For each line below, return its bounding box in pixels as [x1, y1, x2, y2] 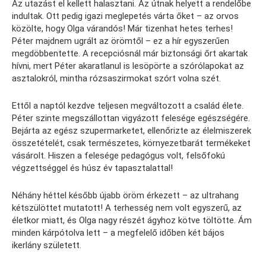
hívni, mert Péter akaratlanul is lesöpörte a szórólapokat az [12, 61, 244, 72]
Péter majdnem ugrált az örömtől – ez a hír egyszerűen [12, 36, 229, 47]
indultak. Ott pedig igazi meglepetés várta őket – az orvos [12, 11, 239, 22]
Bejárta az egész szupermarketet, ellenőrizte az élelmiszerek [12, 125, 251, 137]
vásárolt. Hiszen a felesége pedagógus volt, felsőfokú [12, 150, 225, 161]
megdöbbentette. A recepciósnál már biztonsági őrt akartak [12, 48, 248, 59]
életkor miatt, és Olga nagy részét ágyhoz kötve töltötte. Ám [12, 215, 252, 226]
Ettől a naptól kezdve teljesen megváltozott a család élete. [12, 100, 243, 112]
